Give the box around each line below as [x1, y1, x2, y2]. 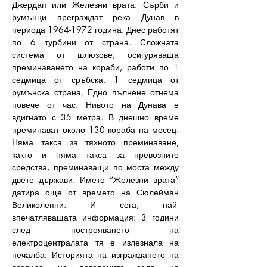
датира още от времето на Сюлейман [12, 187, 179, 198]
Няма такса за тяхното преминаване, [12, 136, 179, 148]
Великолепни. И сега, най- [12, 199, 179, 210]
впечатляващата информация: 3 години [12, 212, 179, 223]
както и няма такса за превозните [12, 149, 179, 160]
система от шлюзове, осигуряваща [12, 49, 179, 60]
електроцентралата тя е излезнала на [12, 237, 179, 248]
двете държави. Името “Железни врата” [12, 174, 179, 185]
